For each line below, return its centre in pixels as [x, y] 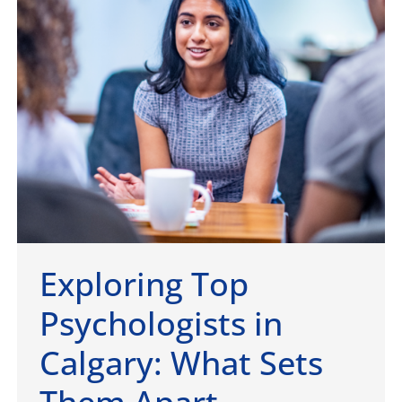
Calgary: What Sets [181, 363]
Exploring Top [144, 284]
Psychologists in [161, 323]
